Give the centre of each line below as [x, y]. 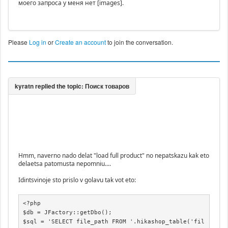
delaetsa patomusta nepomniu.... [64, 163]
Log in [37, 42]
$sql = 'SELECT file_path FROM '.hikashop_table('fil [114, 222]
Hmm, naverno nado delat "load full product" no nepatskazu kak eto [113, 155]
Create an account [80, 42]
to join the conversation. [139, 42]
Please [18, 42]
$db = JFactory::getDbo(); [68, 213]
